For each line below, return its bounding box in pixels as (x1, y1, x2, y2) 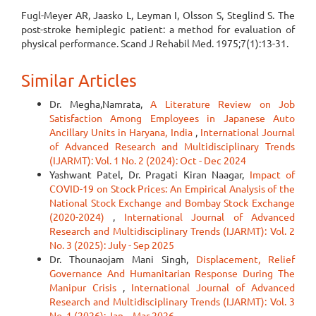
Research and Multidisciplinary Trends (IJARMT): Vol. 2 (49, 224, 295, 237)
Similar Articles (21, 70, 137, 90)
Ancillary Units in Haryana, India (49, 126, 195, 138)
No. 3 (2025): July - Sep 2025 (49, 238, 174, 251)
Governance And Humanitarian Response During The (49, 267, 295, 279)
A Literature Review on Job (150, 97, 295, 110)
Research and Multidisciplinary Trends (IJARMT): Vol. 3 (49, 295, 295, 308)
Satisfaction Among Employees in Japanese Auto (49, 111, 295, 124)
